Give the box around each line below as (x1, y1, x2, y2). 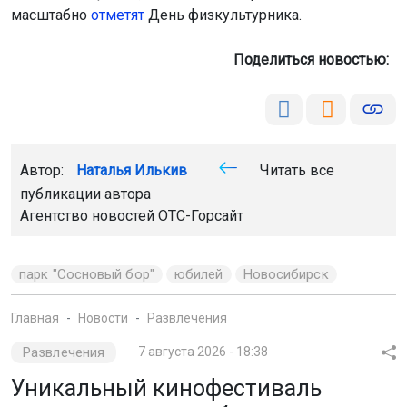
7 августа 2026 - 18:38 (138, 343, 269, 359)
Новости (78, 310, 128, 325)
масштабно (11, 5, 91, 24)
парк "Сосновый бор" (19, 265, 154, 283)
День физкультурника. (144, 5, 302, 24)
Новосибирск (243, 265, 329, 283)
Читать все (256, 161, 334, 179)
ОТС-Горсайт (158, 206, 243, 224)
